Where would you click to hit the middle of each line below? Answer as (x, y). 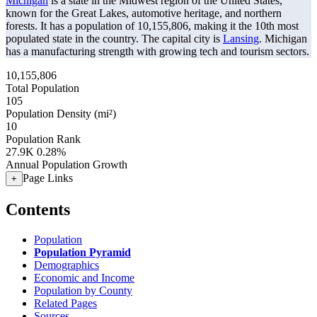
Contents (38, 209)
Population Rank (43, 139)
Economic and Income (84, 277)
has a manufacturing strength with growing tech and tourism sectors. (157, 51)
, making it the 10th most (243, 26)
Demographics (67, 265)
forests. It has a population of (71, 26)
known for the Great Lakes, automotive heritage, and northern (144, 13)
